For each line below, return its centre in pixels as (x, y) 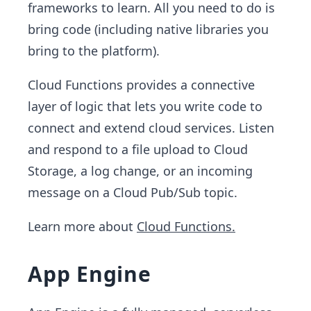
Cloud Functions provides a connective (141, 85)
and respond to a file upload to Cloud (138, 149)
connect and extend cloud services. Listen (151, 128)
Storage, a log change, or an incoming (140, 171)
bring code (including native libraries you (148, 29)
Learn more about (82, 226)
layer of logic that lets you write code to (145, 106)
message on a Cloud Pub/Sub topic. (133, 192)
